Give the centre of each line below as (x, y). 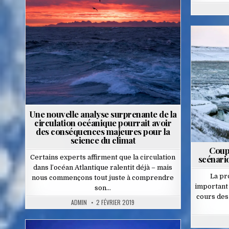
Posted (81, 15)
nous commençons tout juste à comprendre (103, 178)
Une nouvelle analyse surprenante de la (103, 114)
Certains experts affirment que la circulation (103, 157)
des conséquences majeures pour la (103, 132)
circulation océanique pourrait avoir (103, 123)
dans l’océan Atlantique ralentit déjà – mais (103, 168)
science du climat (103, 140)
